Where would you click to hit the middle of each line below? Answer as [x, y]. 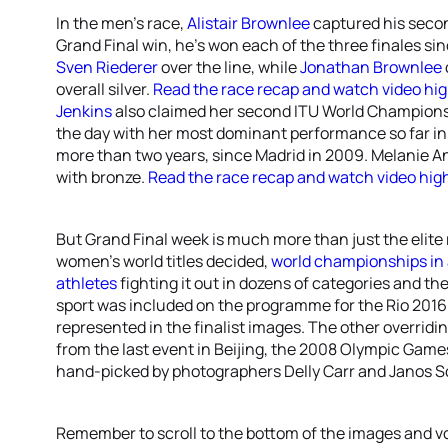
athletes [86, 283]
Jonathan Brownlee [371, 67]
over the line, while [229, 67]
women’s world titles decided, [163, 261]
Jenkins [84, 111]
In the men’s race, [121, 23]
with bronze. [102, 177]
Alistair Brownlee [248, 23]
